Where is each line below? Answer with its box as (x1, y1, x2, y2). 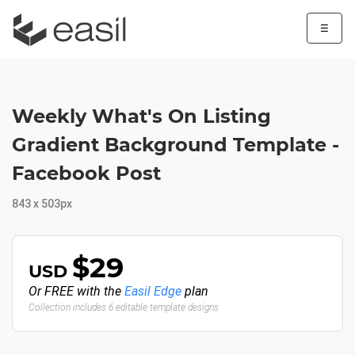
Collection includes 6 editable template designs (29, 302, 219, 313)
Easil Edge (124, 284, 181, 299)
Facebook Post (12, 162, 161, 185)
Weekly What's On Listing (12, 105, 271, 128)
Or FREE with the (29, 284, 124, 299)
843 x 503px (12, 197, 72, 210)
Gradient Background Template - (12, 133, 339, 156)
